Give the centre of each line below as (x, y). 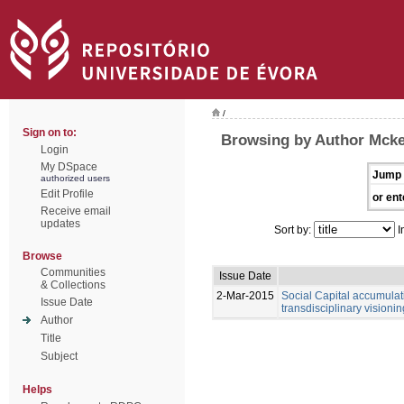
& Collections (73, 285)
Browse (42, 256)
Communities (73, 272)
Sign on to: (50, 133)
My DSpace (69, 167)
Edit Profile (67, 194)
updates (60, 224)
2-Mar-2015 (245, 295)
